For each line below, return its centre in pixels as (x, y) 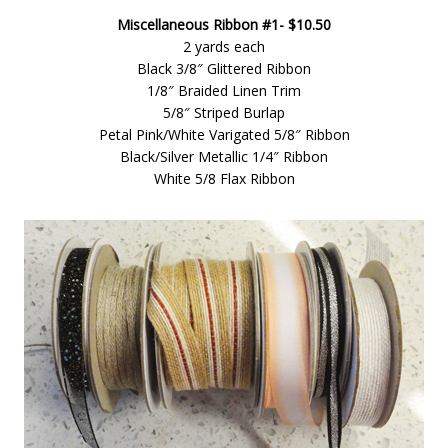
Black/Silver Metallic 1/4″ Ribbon (224, 156)
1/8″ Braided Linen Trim (224, 90)
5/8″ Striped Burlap (224, 112)
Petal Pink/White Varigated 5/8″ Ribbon (224, 134)
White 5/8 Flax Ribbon (224, 178)
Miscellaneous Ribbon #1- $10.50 (224, 24)
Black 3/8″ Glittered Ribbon (224, 68)
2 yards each (224, 46)
